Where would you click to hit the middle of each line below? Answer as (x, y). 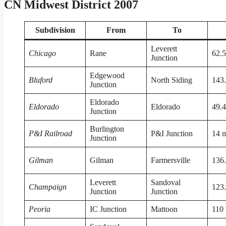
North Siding (172, 80)
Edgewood (107, 76)
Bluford (41, 80)
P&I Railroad (50, 134)
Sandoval (166, 183)
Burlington (107, 129)
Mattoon (164, 209)
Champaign (48, 187)
